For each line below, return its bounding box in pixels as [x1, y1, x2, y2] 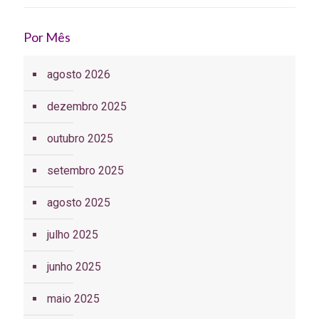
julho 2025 [47, 228, 98, 242]
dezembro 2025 [47, 100, 127, 114]
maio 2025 [47, 292, 100, 306]
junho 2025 [47, 260, 101, 274]
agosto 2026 [47, 68, 110, 82]
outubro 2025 [47, 132, 113, 146]
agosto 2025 [47, 196, 110, 210]
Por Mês [23, 29, 70, 46]
